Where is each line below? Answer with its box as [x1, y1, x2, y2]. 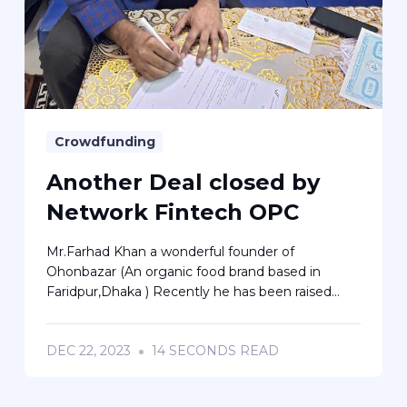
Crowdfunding [54, 134, 155, 151]
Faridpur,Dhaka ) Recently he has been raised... [46, 283, 341, 301]
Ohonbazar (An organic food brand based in [46, 263, 322, 281]
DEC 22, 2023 [46, 342, 132, 360]
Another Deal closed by [46, 169, 321, 196]
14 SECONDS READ [147, 342, 279, 360]
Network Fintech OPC [46, 199, 300, 226]
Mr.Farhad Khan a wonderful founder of [46, 243, 295, 261]
